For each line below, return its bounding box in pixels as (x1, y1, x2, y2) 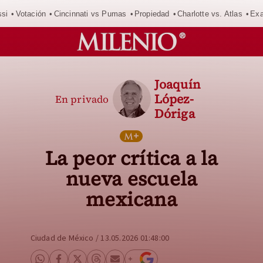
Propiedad (134, 9, 170, 18)
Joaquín (154, 76, 201, 93)
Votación (15, 9, 46, 18)
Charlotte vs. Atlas (177, 9, 242, 18)
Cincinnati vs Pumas (53, 9, 127, 18)
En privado (55, 92, 109, 106)
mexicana (86, 186, 177, 213)
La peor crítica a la (45, 145, 218, 171)
